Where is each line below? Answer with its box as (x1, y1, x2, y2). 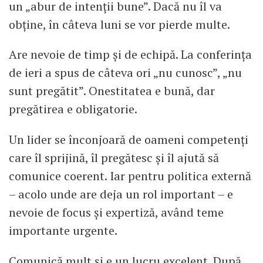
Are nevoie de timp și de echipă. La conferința (9, 46, 252, 63)
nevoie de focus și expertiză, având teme (9, 204, 224, 221)
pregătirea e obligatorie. (9, 101, 137, 117)
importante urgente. (9, 222, 117, 239)
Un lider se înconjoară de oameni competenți (9, 131, 248, 148)
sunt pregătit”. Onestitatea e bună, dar (9, 83, 215, 99)
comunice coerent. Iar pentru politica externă (9, 168, 251, 184)
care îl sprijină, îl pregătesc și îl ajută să (9, 150, 219, 166)
